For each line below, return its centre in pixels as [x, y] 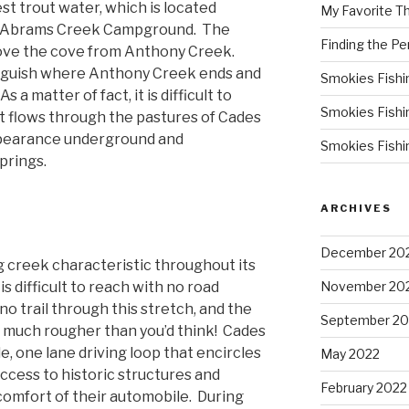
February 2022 [363, 387]
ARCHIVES [356, 208]
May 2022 [350, 353]
